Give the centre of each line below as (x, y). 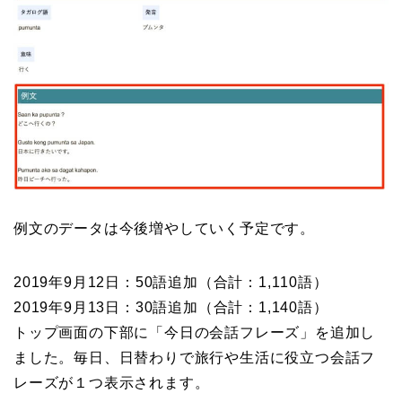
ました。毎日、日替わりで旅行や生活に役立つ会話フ (195, 358)
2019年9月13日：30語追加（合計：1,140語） (171, 308)
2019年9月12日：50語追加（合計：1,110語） (171, 283)
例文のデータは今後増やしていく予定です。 (164, 229)
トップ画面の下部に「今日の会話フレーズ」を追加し (195, 333)
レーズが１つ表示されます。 (112, 383)
